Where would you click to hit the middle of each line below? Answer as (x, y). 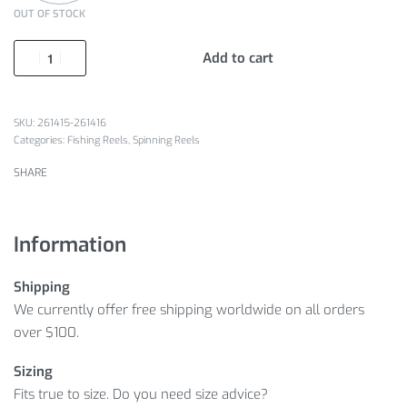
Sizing (33, 372)
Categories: (40, 141)
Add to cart (238, 59)
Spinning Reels (166, 141)
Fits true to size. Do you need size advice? (141, 395)
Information (70, 245)
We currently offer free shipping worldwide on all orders (189, 309)
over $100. (46, 332)
